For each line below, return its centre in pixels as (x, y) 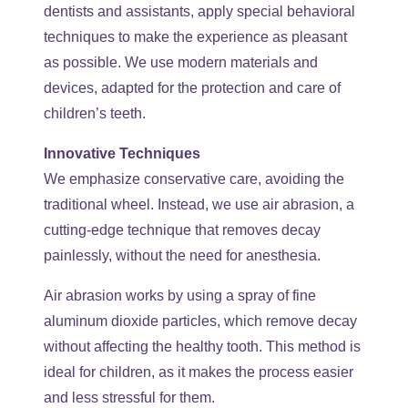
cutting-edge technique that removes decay (182, 230)
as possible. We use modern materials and (181, 63)
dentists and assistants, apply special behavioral (199, 12)
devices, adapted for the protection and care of (192, 88)
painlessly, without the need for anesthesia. (182, 256)
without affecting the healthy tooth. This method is (202, 347)
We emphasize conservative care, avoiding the (194, 179)
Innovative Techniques (122, 154)
